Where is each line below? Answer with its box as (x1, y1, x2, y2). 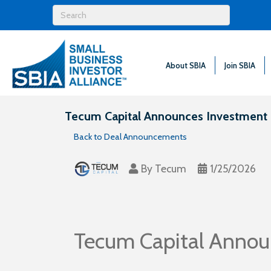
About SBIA (166, 60, 206, 70)
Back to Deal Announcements (74, 131, 187, 143)
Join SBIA (224, 60, 256, 70)
